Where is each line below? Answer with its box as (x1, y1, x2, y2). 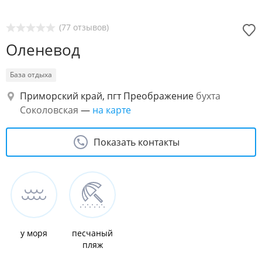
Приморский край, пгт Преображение (20, 89, 194, 102)
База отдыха (10, 70, 52, 80)
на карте (92, 104, 131, 116)
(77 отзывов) (59, 22, 109, 33)
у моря (20, 227, 47, 239)
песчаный (72, 227, 113, 239)
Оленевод (6, 39, 80, 60)
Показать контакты (93, 136, 180, 149)
